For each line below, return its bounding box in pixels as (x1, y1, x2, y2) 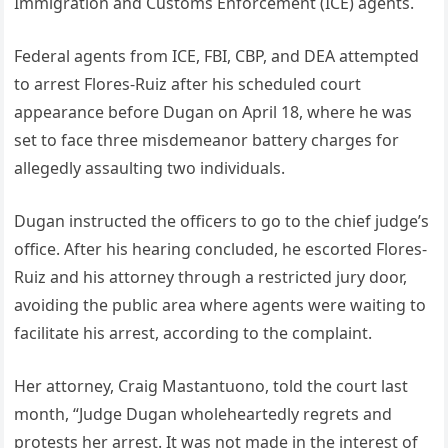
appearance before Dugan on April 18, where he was (14, 100, 413, 123)
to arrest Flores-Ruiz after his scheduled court (14, 72, 362, 95)
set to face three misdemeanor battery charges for (14, 128, 400, 151)
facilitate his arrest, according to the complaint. (14, 321, 373, 344)
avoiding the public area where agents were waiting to (14, 293, 427, 316)
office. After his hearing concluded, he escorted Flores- (14, 237, 428, 260)
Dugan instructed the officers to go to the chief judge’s (14, 209, 430, 232)
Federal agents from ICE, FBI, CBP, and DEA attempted (14, 44, 420, 67)
